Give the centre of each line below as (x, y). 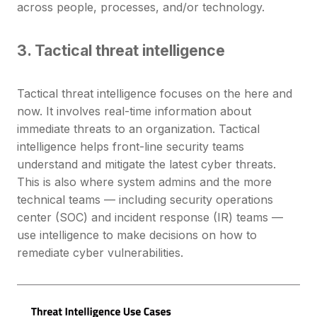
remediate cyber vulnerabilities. (100, 253)
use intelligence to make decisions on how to (137, 235)
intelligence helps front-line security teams (131, 147)
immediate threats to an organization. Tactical (138, 129)
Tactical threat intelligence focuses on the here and (155, 94)
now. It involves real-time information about (134, 111)
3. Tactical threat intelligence (121, 51)
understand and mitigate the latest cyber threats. (146, 165)
